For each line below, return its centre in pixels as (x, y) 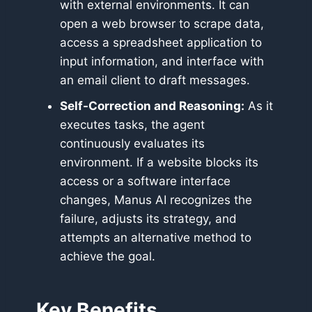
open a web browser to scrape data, (162, 24)
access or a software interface (145, 181)
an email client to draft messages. (155, 80)
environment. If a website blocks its (159, 163)
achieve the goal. (108, 257)
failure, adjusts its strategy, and (148, 219)
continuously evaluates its (132, 144)
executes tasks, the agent (132, 125)
